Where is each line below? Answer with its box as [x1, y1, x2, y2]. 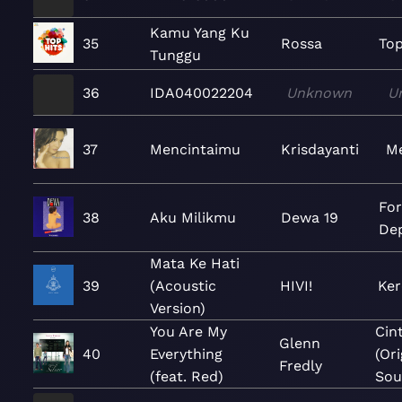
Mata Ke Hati [150, 255, 240, 272]
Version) [150, 300, 205, 317]
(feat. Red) [150, 368, 223, 385]
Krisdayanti [280, 141, 359, 158]
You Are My [150, 323, 227, 340]
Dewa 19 [280, 209, 338, 226]
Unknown [285, 83, 352, 101]
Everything [150, 345, 223, 363]
